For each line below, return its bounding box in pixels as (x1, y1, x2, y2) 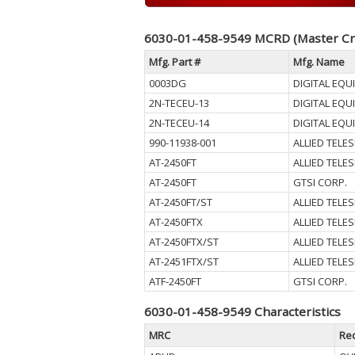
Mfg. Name (293, 55, 345, 69)
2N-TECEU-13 (149, 96, 209, 110)
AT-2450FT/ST (149, 195, 212, 209)
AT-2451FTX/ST (149, 254, 219, 269)
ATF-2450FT (149, 274, 201, 288)
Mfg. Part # (149, 55, 200, 69)
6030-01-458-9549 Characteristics (144, 303, 341, 319)
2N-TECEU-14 (149, 116, 209, 130)
